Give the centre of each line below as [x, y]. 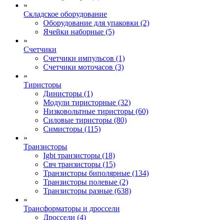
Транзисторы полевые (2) [86, 182]
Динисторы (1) [68, 93]
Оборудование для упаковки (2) [96, 23]
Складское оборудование [65, 14]
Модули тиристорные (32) [87, 102]
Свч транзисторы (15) [79, 164]
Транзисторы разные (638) [87, 191]
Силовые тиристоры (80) [85, 120]
